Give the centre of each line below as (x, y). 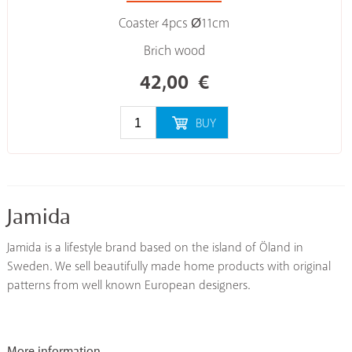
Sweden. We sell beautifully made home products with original (169, 266)
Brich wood (174, 52)
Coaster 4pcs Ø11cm (174, 24)
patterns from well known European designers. (128, 285)
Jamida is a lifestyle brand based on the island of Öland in (155, 247)
